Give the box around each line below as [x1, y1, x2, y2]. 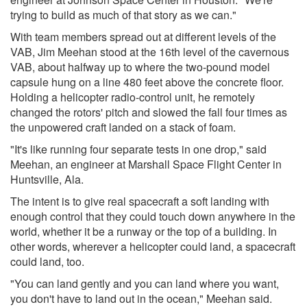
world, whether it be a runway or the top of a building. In [10, 223, 277, 239]
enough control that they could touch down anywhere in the [10, 208, 295, 224]
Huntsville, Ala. [10, 171, 84, 187]
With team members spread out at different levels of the [10, 28, 276, 45]
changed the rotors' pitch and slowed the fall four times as [10, 103, 287, 120]
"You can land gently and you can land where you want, [10, 275, 279, 291]
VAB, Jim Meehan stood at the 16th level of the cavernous [10, 43, 289, 60]
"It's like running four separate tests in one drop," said [10, 140, 267, 157]
